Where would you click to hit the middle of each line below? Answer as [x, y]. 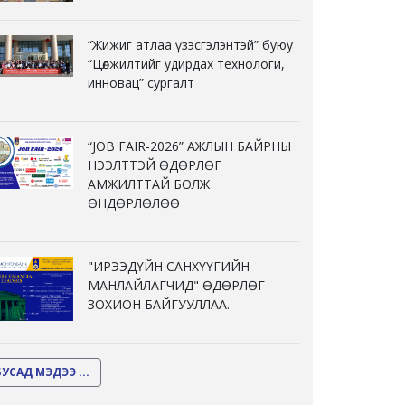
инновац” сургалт [141, 83]
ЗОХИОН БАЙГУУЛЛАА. [159, 305]
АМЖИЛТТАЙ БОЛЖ [149, 184]
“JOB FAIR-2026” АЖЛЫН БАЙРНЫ [189, 146]
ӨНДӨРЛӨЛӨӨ [134, 203]
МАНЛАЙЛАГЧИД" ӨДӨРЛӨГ [176, 286]
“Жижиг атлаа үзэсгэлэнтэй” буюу [190, 45]
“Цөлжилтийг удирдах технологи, [186, 64]
